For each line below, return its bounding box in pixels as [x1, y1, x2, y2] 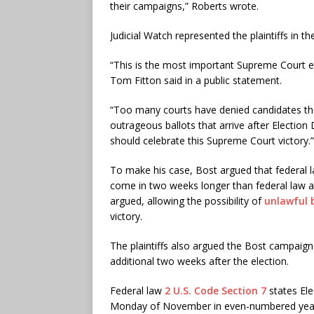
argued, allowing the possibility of [110, 193, 264, 207]
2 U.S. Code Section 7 [165, 283, 266, 297]
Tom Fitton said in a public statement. [110, 73, 282, 87]
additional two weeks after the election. [110, 254, 292, 268]
